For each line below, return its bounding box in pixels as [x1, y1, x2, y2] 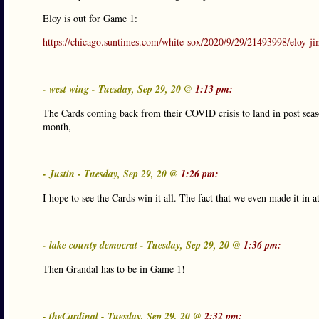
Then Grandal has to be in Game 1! [43, 262, 185, 276]
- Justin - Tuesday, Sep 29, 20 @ [43, 167, 181, 181]
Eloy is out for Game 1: [43, 11, 137, 25]
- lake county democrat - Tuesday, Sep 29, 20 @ [43, 238, 244, 252]
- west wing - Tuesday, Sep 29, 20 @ [43, 82, 195, 96]
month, [43, 120, 71, 133]
